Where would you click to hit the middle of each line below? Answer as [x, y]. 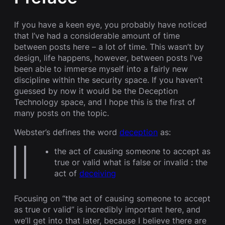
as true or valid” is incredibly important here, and [107, 209]
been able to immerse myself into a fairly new [101, 69]
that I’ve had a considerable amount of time [97, 35]
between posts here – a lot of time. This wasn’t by [109, 46]
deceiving [98, 173]
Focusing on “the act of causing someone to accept [112, 198]
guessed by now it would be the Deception [96, 91]
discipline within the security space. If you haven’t [108, 80]
